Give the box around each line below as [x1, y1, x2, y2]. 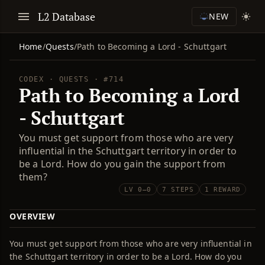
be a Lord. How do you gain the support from [19, 157, 226, 170]
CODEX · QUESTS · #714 [19, 75, 124, 83]
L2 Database [38, 9, 96, 24]
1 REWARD [204, 185, 241, 193]
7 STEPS [162, 185, 194, 193]
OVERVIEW [9, 211, 56, 222]
